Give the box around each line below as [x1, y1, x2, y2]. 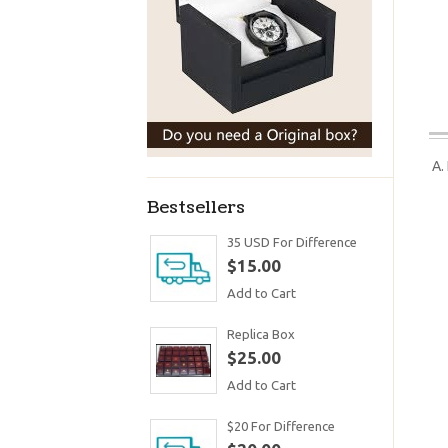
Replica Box [227, 327, 295, 341]
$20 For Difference [227, 419, 335, 433]
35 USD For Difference [227, 235, 357, 249]
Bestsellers [147, 196, 245, 219]
